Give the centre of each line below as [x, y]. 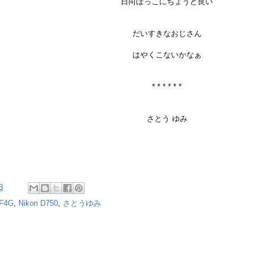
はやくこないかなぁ [167, 55]
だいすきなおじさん [167, 33]
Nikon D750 [38, 203]
